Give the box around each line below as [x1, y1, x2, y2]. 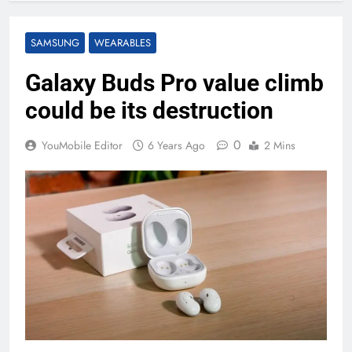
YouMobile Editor [42, 137, 123, 154]
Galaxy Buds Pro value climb [25, 69, 324, 97]
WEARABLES [94, 35, 151, 51]
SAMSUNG [31, 35, 79, 51]
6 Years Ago [148, 137, 205, 154]
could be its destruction [25, 97, 273, 125]
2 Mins [264, 137, 295, 154]
